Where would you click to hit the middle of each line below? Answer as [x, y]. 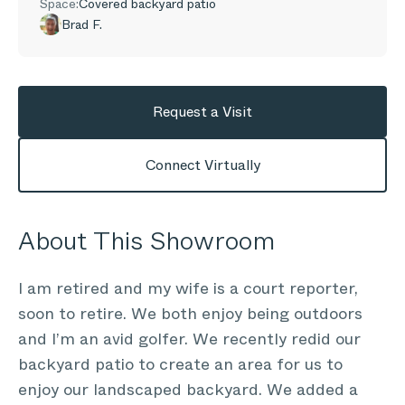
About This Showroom [146, 241]
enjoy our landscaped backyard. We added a [188, 390]
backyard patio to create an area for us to [180, 364]
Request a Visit [202, 112]
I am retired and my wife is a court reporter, [188, 288]
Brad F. [82, 24]
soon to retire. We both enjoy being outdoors [190, 314]
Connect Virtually [202, 165]
